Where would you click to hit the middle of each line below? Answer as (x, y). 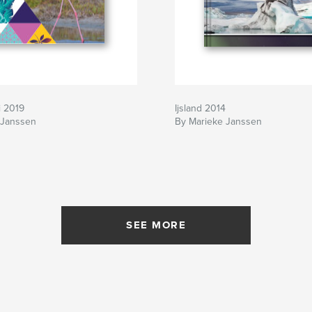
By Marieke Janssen (218, 122)
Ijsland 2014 (200, 109)
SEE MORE (156, 225)
